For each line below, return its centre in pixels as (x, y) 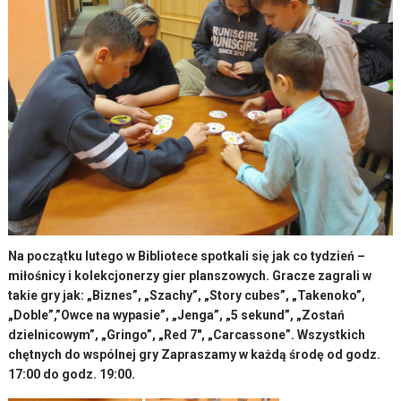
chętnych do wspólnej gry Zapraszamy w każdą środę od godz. (195, 355)
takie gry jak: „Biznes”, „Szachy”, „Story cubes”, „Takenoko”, (187, 296)
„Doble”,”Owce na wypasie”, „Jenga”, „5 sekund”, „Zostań (177, 316)
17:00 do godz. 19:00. (72, 375)
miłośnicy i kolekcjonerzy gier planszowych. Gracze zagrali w (190, 276)
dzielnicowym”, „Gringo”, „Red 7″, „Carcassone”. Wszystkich (187, 335)
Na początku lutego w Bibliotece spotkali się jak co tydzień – (187, 256)
